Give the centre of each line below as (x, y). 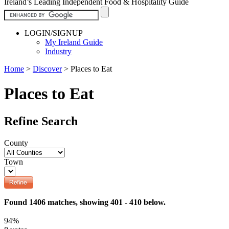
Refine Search (41, 121)
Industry (58, 51)
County (16, 143)
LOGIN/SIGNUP (54, 33)
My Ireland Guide (74, 42)
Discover (47, 68)
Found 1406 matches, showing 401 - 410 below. (85, 202)
